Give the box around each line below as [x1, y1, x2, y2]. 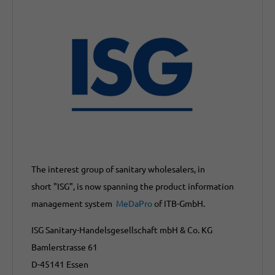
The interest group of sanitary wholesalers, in [31, 163, 205, 175]
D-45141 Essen [31, 258, 88, 270]
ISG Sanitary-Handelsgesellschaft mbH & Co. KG [31, 224, 212, 236]
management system [31, 198, 114, 209]
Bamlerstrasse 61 [31, 241, 98, 253]
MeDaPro [114, 198, 152, 209]
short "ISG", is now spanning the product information [31, 180, 234, 192]
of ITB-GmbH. [152, 198, 205, 209]
